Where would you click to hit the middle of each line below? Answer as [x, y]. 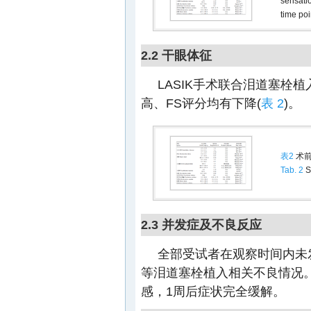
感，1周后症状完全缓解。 [213, 291]
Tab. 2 [292, 170]
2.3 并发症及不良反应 [201, 225]
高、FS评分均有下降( [201, 103]
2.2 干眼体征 [176, 55]
